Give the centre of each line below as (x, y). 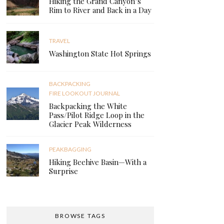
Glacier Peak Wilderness (90, 124)
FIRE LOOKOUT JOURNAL (85, 93)
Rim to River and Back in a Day (100, 10)
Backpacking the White (88, 106)
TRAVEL (60, 41)
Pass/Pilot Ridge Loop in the (97, 115)
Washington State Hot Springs (100, 54)
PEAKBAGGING (70, 149)
